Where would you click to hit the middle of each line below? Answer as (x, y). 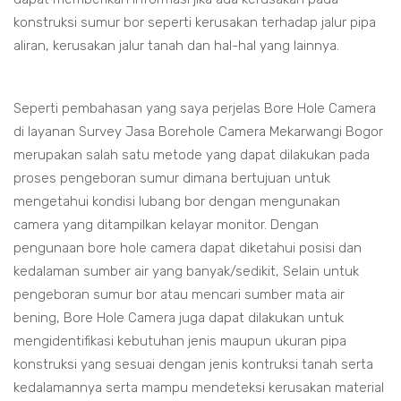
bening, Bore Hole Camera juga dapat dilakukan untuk (179, 318)
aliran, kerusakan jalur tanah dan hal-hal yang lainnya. (176, 46)
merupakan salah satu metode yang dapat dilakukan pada (192, 155)
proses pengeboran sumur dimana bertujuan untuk (172, 178)
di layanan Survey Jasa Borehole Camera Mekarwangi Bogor (198, 132)
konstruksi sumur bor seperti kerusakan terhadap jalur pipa (195, 22)
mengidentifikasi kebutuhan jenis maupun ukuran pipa (180, 341)
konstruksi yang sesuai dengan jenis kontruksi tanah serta (193, 364)
